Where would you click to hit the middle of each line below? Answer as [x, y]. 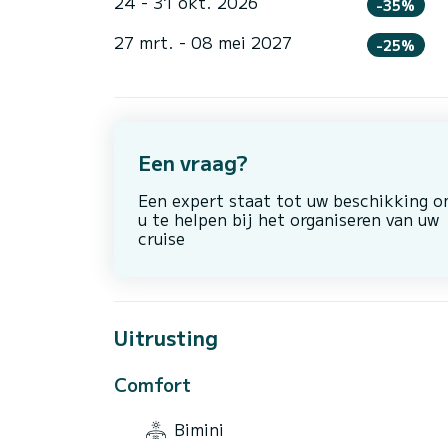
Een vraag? [193, 162]
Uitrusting [166, 337]
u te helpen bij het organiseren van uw [288, 218]
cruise [161, 237]
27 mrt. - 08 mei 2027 [203, 41]
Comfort [152, 383]
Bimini [199, 428]
